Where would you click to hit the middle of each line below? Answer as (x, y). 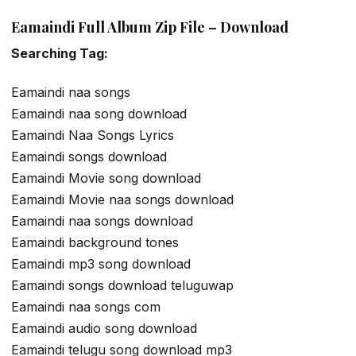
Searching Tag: (60, 53)
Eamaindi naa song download (99, 113)
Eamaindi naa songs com (86, 306)
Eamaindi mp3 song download (101, 263)
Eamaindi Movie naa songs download (122, 199)
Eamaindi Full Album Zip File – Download (150, 27)
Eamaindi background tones (95, 242)
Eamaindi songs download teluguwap (122, 285)
